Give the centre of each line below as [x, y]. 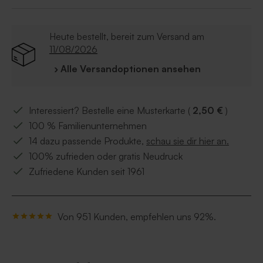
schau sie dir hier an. [188, 141]
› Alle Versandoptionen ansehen [127, 69]
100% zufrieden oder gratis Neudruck [106, 156]
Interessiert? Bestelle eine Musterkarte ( [111, 111]
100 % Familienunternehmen [88, 126]
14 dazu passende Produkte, [87, 141]
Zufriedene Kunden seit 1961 [87, 172]
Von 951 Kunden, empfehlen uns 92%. [137, 217]
